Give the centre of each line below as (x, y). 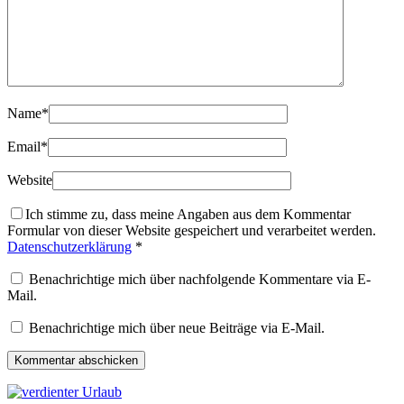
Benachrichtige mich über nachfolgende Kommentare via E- (200, 280)
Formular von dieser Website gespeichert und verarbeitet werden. (192, 231)
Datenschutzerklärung (69, 247)
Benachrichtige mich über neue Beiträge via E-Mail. (177, 328)
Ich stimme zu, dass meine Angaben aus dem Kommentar (188, 215)
